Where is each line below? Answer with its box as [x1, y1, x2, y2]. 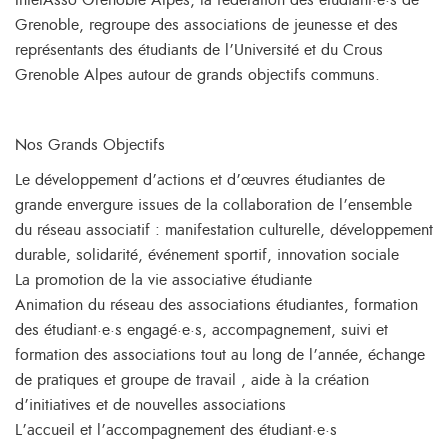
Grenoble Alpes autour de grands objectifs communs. [15, 67, 380, 83]
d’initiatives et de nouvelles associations [15, 397, 286, 413]
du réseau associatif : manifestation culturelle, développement [15, 222, 433, 238]
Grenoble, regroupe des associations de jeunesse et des [15, 17, 398, 33]
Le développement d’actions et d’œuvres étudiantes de [15, 172, 385, 188]
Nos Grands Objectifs [15, 137, 165, 153]
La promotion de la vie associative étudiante [15, 272, 312, 288]
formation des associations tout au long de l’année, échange [15, 347, 425, 363]
